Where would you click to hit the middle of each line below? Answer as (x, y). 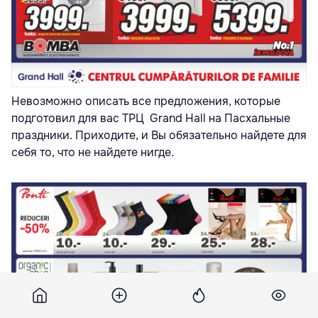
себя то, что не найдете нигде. (93, 152)
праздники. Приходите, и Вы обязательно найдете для (159, 135)
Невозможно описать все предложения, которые (146, 101)
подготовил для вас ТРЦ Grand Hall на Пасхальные (151, 118)
